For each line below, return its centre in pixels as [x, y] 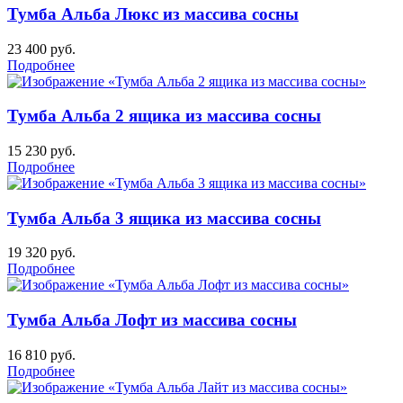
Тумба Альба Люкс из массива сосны [153, 13]
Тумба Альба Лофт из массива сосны [152, 320]
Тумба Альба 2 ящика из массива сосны [164, 116]
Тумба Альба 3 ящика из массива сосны [164, 218]
